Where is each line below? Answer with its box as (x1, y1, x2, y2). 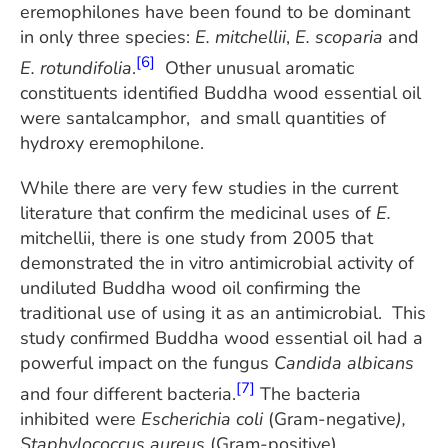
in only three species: (20, 24, 195, 49)
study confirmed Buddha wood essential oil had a (20, 325, 423, 350)
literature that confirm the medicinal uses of (20, 200, 376, 225)
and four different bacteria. (20, 381, 236, 406)
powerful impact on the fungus (20, 350, 274, 375)
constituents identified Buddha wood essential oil (20, 80, 421, 105)
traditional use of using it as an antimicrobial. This (20, 300, 426, 325)
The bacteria (255, 381, 361, 406)
